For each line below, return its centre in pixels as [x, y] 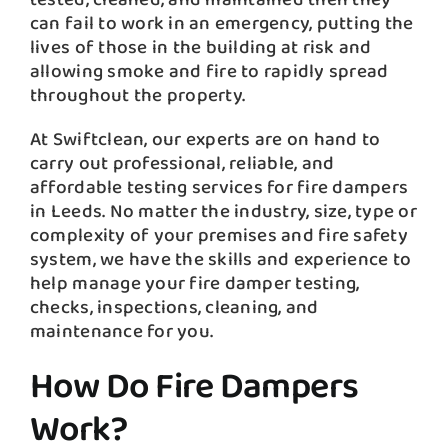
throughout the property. [137, 95]
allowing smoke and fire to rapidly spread [209, 71]
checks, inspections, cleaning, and [174, 307]
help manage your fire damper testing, [194, 283]
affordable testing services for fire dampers [219, 187]
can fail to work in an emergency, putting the [221, 23]
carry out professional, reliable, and [182, 163]
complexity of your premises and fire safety [218, 235]
